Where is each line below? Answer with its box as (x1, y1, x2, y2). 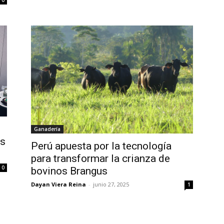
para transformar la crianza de (31, 152, 170, 164)
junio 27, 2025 (93, 180, 129, 188)
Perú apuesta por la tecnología (31, 139, 171, 152)
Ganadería (34, 125, 60, 132)
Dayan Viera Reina (31, 180, 86, 188)
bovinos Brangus (31, 164, 107, 177)
